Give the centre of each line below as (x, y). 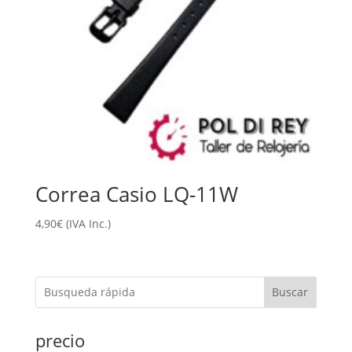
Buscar (290, 292)
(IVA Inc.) (88, 224)
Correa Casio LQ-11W (136, 194)
